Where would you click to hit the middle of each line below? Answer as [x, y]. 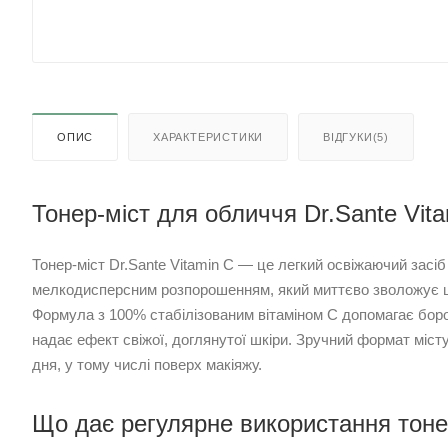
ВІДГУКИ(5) [356, 137]
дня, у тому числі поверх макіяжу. [147, 365]
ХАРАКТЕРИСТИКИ [208, 137]
